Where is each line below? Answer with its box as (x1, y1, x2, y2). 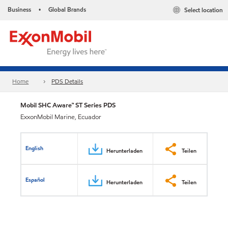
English (25, 144, 44, 152)
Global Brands (48, 5, 86, 14)
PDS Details (51, 77, 83, 86)
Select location (184, 6, 223, 15)
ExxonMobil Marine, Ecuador (20, 112, 101, 122)
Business (8, 5, 31, 14)
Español (25, 175, 45, 184)
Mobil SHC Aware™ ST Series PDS (20, 100, 116, 110)
